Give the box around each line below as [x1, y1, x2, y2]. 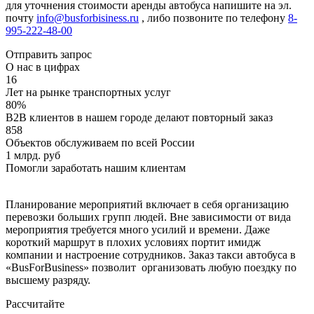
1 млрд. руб [6, 149, 60, 161]
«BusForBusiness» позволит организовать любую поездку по [6, 261, 296, 273]
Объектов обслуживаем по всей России [6, 136, 195, 149]
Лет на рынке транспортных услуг [6, 86, 171, 98]
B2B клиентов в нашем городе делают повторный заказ [6, 111, 273, 123]
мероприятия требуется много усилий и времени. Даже [6, 223, 270, 235]
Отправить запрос [6, 48, 92, 60]
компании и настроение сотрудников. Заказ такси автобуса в [6, 248, 296, 261]
